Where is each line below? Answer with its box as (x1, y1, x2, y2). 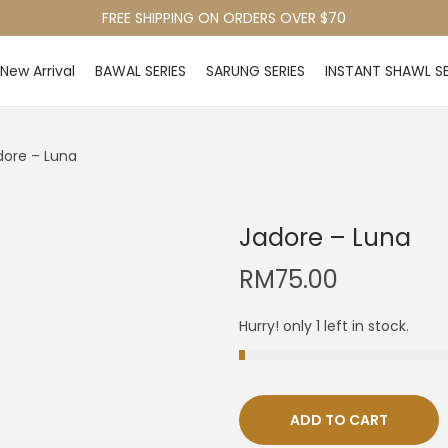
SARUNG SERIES (206, 61, 305, 81)
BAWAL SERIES (95, 61, 186, 81)
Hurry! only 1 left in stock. (239, 316, 409, 336)
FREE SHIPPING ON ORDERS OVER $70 (102, 8, 346, 28)
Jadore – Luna (239, 221, 411, 254)
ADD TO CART (290, 410, 388, 430)
